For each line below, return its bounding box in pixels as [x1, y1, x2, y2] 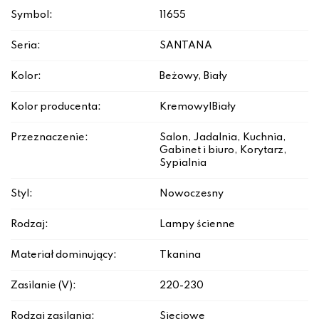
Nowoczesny [159, 189, 224, 199]
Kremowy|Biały [159, 102, 236, 113]
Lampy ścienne [159, 219, 235, 230]
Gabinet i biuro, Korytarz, [159, 145, 287, 156]
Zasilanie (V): [11, 281, 76, 291]
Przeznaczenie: [11, 132, 88, 143]
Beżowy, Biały [159, 71, 227, 82]
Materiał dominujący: [11, 250, 117, 261]
